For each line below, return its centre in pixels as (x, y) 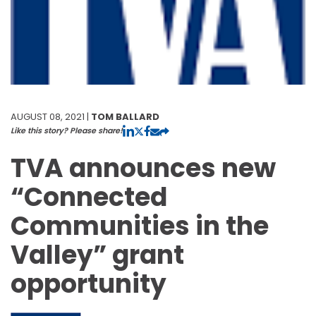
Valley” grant (97, 255)
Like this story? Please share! (67, 130)
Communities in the (140, 226)
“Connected (89, 197)
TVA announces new (143, 168)
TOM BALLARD (125, 116)
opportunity (89, 284)
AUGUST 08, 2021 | (51, 116)
